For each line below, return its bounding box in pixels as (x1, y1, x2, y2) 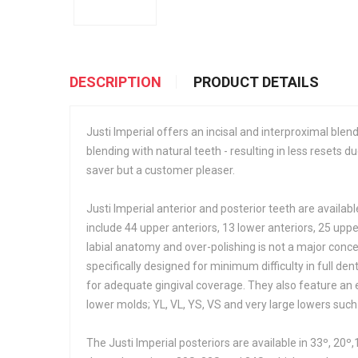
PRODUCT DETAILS (193, 74, 320, 90)
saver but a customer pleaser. (86, 164, 235, 177)
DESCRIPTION (70, 74, 161, 90)
